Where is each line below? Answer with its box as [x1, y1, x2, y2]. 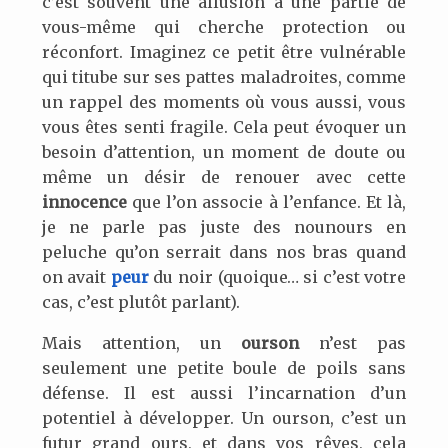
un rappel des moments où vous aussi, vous [41, 92, 407, 113]
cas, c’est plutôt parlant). [41, 292, 240, 313]
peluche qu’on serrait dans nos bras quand [41, 242, 407, 263]
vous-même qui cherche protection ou [41, 17, 407, 38]
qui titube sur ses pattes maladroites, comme [41, 67, 407, 88]
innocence [41, 192, 127, 213]
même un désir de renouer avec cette [41, 167, 407, 188]
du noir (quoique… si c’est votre [148, 267, 407, 288]
